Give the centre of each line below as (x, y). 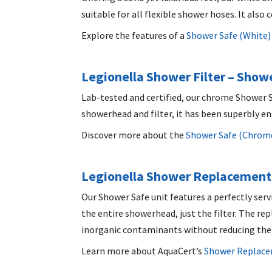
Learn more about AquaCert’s (142, 250)
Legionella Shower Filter (154, 76)
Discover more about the (133, 134)
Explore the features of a (133, 35)
